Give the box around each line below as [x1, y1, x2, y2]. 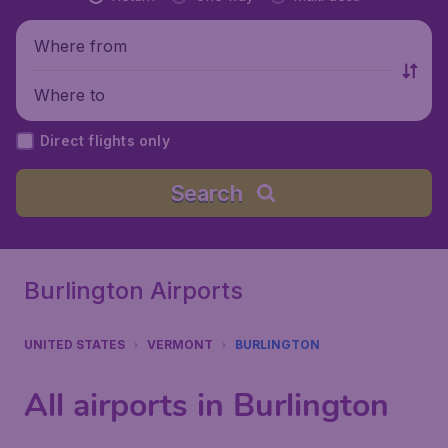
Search [169, 180, 243, 206]
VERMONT [147, 337, 213, 352]
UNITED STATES [24, 337, 125, 352]
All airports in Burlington [24, 384, 389, 427]
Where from [34, 35, 127, 56]
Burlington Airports [24, 276, 243, 305]
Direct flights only [40, 132, 170, 149]
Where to [34, 84, 105, 105]
